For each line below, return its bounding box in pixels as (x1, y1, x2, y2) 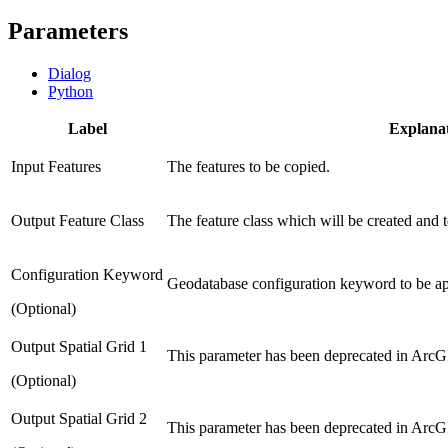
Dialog (48, 64, 91, 82)
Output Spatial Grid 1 (11, 337, 147, 355)
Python (48, 82, 93, 100)
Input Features (11, 157, 101, 175)
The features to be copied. (167, 157, 330, 175)
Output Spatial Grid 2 (11, 409, 147, 427)
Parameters (8, 17, 128, 44)
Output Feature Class (11, 211, 144, 229)
